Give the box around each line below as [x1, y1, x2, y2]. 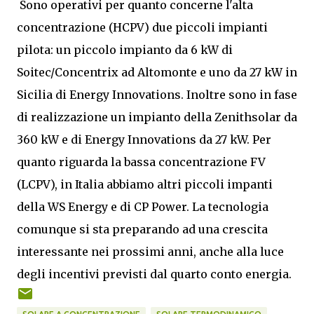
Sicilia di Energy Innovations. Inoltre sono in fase [17, 88, 297, 102]
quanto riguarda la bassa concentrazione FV [17, 155, 266, 170]
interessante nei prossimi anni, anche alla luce [17, 245, 284, 259]
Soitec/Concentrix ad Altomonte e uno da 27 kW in [17, 65, 297, 80]
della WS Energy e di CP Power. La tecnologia [17, 200, 268, 214]
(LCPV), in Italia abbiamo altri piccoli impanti [17, 177, 273, 192]
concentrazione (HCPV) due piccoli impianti [17, 20, 268, 35]
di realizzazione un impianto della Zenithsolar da [17, 110, 297, 125]
